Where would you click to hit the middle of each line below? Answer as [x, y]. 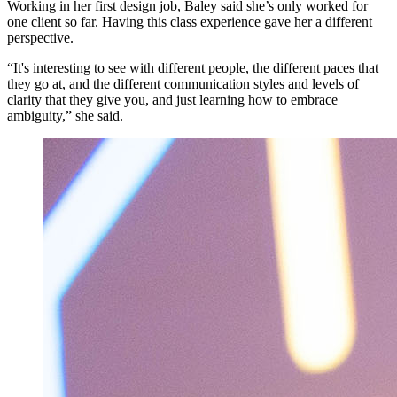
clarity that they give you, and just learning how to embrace [172, 100]
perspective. [40, 38]
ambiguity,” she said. [67, 116]
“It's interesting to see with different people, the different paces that [193, 68]
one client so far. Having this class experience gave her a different [190, 22]
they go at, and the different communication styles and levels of [183, 84]
